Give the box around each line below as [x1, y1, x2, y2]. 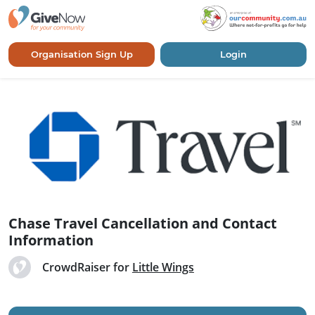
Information [8, 231, 94, 250]
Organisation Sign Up [30, 49, 133, 60]
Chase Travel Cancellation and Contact [8, 214, 277, 233]
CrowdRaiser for [41, 259, 132, 276]
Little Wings [131, 259, 194, 276]
